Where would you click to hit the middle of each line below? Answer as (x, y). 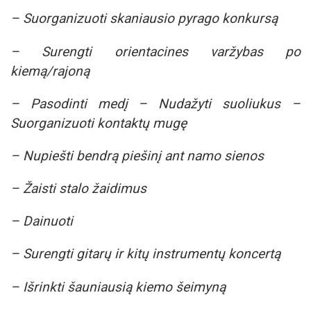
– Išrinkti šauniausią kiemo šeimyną (118, 287)
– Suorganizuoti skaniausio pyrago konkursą (144, 19)
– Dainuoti (42, 221)
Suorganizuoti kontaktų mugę (99, 123)
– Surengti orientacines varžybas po (155, 51)
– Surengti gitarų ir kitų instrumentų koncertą (145, 254)
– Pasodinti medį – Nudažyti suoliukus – (155, 103)
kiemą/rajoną (50, 71)
